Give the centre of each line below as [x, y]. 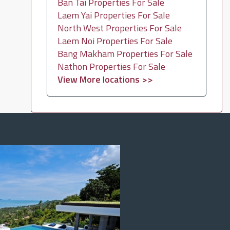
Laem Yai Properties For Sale [113, 15]
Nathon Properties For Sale [111, 66]
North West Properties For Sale [119, 28]
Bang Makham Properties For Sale [125, 54]
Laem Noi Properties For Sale [115, 41]
